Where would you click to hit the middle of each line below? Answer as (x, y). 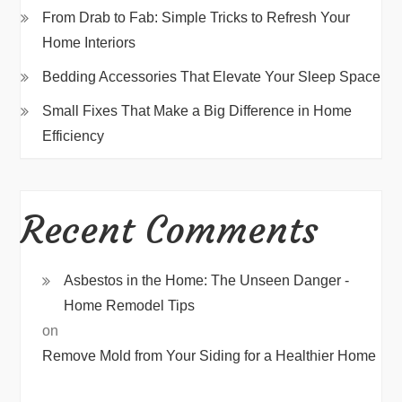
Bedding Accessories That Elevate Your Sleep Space (212, 77)
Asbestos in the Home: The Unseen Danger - (207, 280)
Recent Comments (170, 230)
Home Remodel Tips (130, 306)
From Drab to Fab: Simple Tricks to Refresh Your (197, 17)
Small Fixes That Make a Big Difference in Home (197, 111)
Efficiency (74, 136)
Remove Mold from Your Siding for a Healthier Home (210, 356)
